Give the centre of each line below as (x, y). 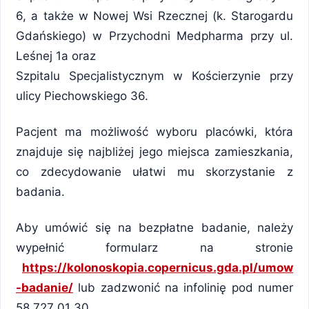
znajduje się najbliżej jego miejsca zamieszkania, (154, 151)
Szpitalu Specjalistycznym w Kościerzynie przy (154, 76)
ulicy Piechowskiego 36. (82, 96)
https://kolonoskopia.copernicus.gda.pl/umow (158, 267)
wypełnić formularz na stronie (154, 247)
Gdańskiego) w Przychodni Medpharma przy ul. (154, 36)
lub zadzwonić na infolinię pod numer (183, 287)
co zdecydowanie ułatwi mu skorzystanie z (154, 171)
